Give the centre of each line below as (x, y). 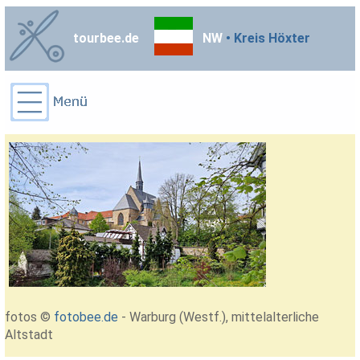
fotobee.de (86, 317)
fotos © (30, 317)
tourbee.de (106, 38)
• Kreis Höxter (267, 38)
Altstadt (29, 334)
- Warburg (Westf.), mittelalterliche (219, 317)
